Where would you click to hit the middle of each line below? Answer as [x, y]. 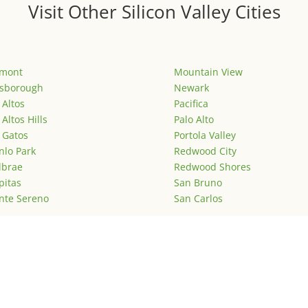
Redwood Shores [212, 167]
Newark [191, 88]
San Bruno [198, 183]
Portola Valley [205, 135]
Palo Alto [194, 120]
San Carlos [198, 199]
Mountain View [208, 72]
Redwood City [205, 151]
